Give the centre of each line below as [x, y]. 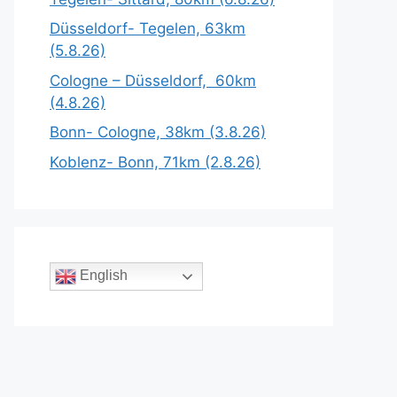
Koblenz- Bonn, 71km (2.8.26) [155, 162]
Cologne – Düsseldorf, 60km [153, 80]
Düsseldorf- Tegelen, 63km [148, 28]
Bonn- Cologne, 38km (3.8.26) [158, 132]
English [102, 275]
